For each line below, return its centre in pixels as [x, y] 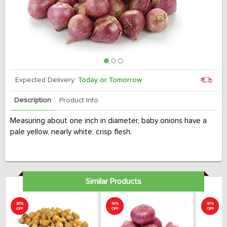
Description [33, 100]
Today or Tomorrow [110, 80]
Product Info [79, 100]
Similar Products [113, 181]
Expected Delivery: [47, 80]
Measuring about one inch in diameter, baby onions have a [108, 121]
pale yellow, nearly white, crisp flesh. [71, 132]
